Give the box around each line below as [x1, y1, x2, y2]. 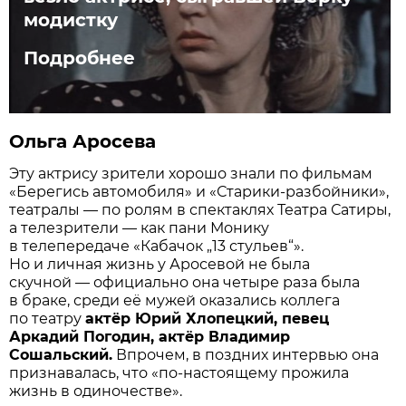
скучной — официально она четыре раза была [9, 273, 361, 291]
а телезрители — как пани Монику [9, 218, 270, 237]
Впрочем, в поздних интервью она [112, 345, 380, 363]
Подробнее [24, 47, 136, 70]
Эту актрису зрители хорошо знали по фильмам [9, 164, 373, 182]
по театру [9, 309, 86, 327]
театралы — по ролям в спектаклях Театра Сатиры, [9, 200, 391, 218]
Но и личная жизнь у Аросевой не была [9, 255, 311, 273]
